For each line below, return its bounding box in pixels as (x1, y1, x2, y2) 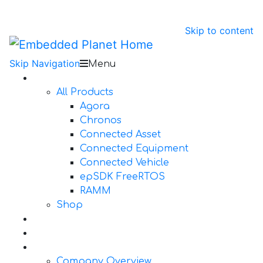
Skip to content (185, 25, 254, 36)
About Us (33, 242, 78, 252)
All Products (56, 87, 113, 97)
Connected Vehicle (80, 157, 169, 168)
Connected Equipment (80, 143, 188, 154)
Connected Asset (80, 129, 161, 140)
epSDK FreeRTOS (80, 171, 165, 182)
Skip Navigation (9, 58, 80, 69)
